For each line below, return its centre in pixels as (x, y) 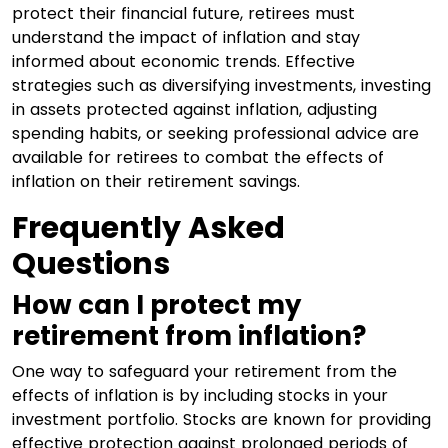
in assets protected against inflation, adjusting (194, 109)
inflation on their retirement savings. (156, 181)
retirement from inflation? (189, 335)
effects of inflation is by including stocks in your (200, 395)
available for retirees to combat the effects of (198, 157)
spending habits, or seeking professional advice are (215, 133)
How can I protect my (156, 304)
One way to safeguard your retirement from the (204, 371)
